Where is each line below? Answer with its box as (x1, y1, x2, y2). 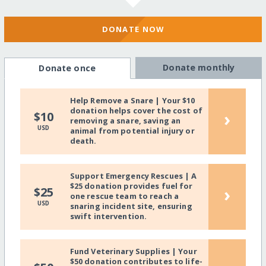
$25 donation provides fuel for (69, 180, 193, 192)
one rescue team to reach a (69, 191, 179, 202)
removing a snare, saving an (69, 115, 181, 126)
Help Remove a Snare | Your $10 (69, 95, 195, 106)
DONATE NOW (102, 23, 164, 34)
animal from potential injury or (69, 125, 195, 137)
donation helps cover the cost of (69, 105, 202, 116)
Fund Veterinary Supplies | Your (69, 246, 197, 257)
